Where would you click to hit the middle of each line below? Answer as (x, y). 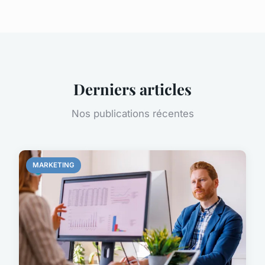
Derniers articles (132, 89)
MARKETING (54, 165)
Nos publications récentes (132, 114)
